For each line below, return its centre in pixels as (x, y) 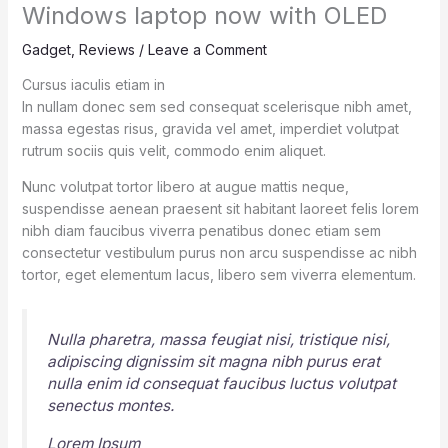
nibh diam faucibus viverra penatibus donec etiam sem (201, 231)
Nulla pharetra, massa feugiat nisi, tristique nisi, (218, 340)
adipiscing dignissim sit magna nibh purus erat (213, 362)
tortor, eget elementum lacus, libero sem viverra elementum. (218, 275)
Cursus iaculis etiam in (93, 85)
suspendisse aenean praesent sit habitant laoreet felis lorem (220, 209)
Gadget (46, 50)
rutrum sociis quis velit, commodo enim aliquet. (173, 151)
